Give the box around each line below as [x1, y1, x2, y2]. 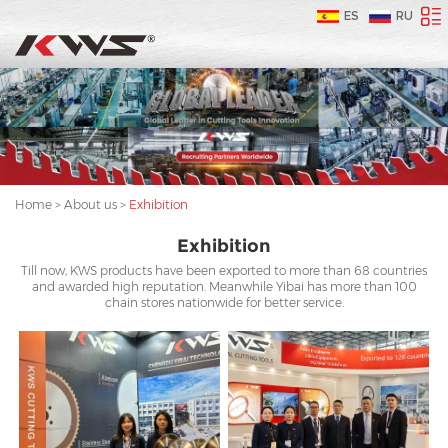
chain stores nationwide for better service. [104, 294, 344, 310]
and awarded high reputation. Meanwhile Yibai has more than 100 [31, 278, 417, 294]
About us [64, 196, 117, 212]
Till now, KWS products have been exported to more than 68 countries [21, 262, 427, 278]
